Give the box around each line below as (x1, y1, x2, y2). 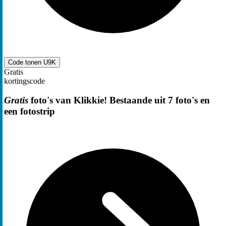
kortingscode (4, 76, 45, 85)
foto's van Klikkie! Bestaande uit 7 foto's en (28, 95, 210, 106)
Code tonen (8, 58, 43, 66)
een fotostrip (4, 106, 55, 117)
